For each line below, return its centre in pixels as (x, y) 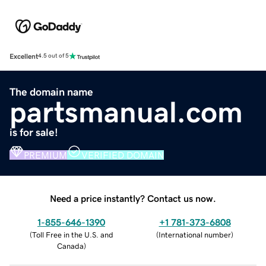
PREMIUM (45, 155)
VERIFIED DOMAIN (123, 155)
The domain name (51, 92)
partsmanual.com (126, 112)
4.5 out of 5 (53, 56)
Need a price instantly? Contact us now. (133, 198)
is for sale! (34, 132)
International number (195, 235)
